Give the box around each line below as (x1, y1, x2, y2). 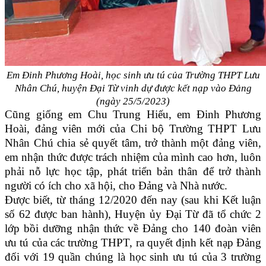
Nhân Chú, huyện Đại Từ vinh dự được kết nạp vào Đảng (14, 83, 252, 94)
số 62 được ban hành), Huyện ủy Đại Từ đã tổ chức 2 (5, 208, 261, 221)
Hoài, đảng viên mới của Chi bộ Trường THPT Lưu (5, 122, 261, 135)
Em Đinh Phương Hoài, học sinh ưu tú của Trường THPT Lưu (6, 69, 260, 81)
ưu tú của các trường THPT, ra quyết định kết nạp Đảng (5, 236, 261, 249)
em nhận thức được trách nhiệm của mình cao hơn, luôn (5, 151, 261, 164)
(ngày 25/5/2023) (96, 96, 170, 107)
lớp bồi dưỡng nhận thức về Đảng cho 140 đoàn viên (5, 222, 261, 235)
